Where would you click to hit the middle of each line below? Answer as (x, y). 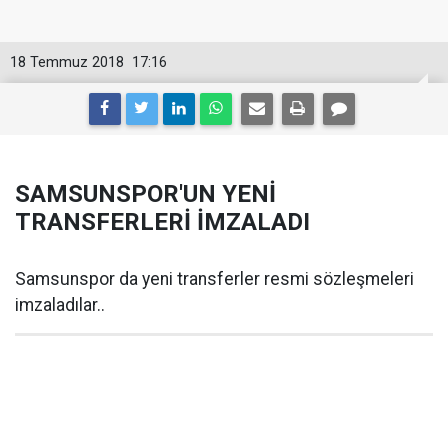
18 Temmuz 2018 (67, 62)
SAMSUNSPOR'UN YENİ (145, 194)
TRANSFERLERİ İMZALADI (162, 222)
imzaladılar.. (60, 305)
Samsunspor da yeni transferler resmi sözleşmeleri (214, 279)
